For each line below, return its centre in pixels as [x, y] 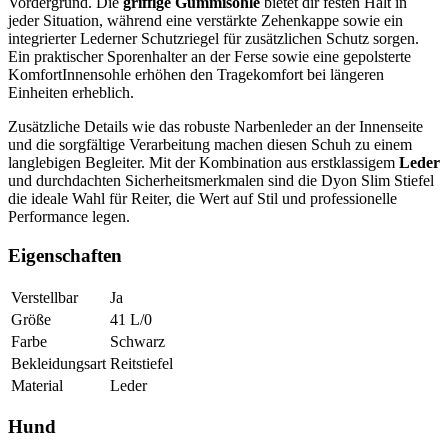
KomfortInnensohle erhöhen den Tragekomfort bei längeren [196, 75]
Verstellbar [44, 297]
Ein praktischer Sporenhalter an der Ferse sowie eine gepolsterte [209, 57]
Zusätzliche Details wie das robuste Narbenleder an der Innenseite [215, 127]
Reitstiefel [141, 363]
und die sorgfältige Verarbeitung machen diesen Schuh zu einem [210, 145]
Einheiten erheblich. [71, 93]
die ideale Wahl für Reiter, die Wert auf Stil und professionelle [202, 199]
